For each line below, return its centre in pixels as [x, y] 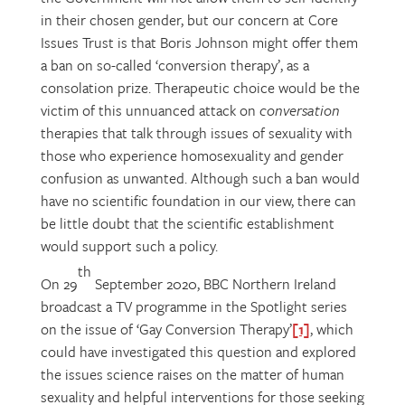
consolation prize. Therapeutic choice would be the [200, 88]
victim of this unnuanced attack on [150, 110]
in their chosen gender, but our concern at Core [189, 20]
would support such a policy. [129, 246]
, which [331, 329]
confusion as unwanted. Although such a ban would [200, 178]
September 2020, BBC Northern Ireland [213, 284]
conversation [299, 110]
